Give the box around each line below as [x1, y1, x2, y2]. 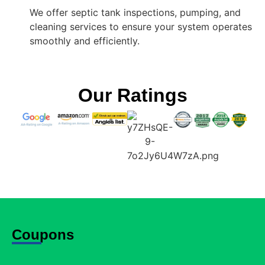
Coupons [12, 227, 74, 243]
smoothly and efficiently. [30, 35, 140, 47]
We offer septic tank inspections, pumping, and [30, 7, 241, 19]
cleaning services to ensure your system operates [30, 21, 252, 33]
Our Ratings [77, 85, 188, 106]
